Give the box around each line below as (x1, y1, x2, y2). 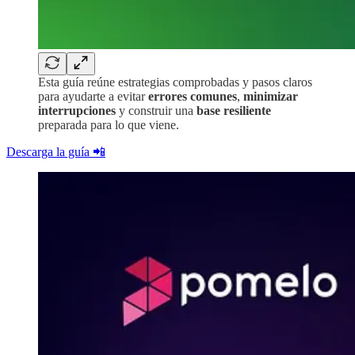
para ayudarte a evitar (38, 89, 148, 103)
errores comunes (148, 89, 237, 103)
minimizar (243, 89, 298, 103)
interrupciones (38, 103, 119, 117)
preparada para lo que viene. (38, 117, 179, 132)
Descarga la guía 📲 (6, 144, 105, 158)
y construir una (119, 103, 197, 117)
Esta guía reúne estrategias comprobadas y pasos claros (38, 74, 312, 89)
